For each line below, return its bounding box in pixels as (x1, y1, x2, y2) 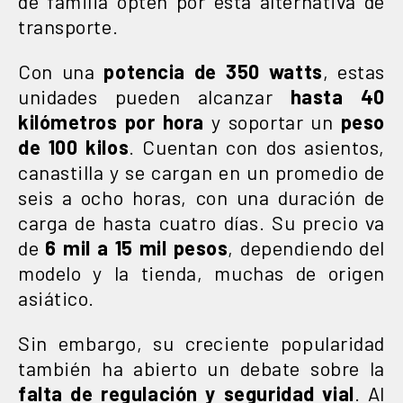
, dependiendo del (228, 235, 385, 259)
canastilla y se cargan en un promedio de (18, 159, 385, 184)
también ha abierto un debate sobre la (18, 355, 385, 380)
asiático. (18, 285, 94, 309)
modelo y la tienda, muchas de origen (18, 260, 385, 284)
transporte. (18, 13, 119, 38)
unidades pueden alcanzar (18, 84, 291, 108)
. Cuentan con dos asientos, (129, 134, 385, 158)
